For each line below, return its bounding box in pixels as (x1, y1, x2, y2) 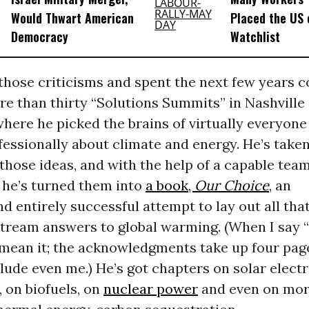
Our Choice (194, 177, 269, 195)
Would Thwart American (10, 8, 134, 27)
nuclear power (103, 280, 198, 298)
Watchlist (230, 28, 280, 46)
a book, (145, 177, 195, 195)
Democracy (10, 28, 68, 46)
